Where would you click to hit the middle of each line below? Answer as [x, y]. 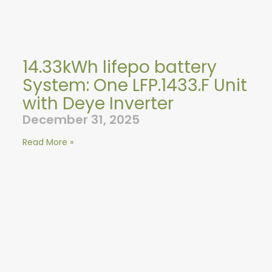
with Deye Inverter [98, 104]
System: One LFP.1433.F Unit [134, 86]
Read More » [48, 142]
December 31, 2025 [81, 120]
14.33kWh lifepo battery [119, 67]
